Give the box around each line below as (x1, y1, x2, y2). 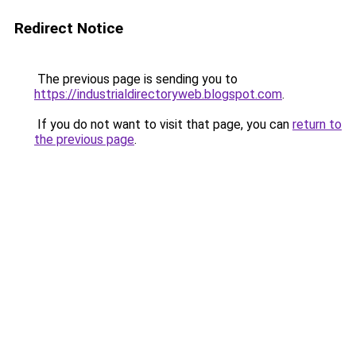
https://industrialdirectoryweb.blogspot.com (34, 87, 282, 102)
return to (292, 117, 342, 132)
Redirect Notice (14, 19, 123, 37)
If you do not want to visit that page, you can (34, 117, 292, 132)
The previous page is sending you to (34, 72, 238, 87)
